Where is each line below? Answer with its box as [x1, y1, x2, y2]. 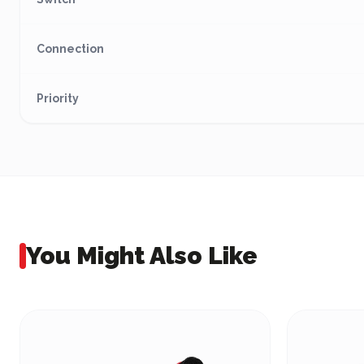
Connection [37, 42, 104, 55]
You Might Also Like [26, 241, 258, 270]
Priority [37, 92, 79, 105]
